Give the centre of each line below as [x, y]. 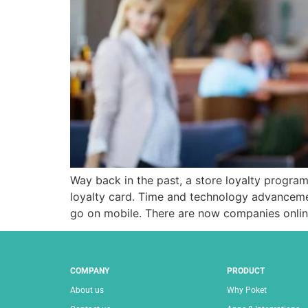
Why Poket [247, 290]
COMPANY [90, 271]
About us [87, 290]
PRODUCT [246, 271]
